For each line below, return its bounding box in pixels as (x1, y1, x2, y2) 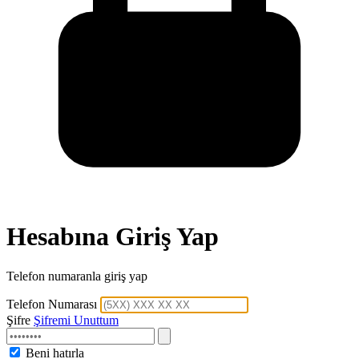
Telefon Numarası (6, 296, 100, 311)
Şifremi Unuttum (34, 313, 119, 327)
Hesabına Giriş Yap (6, 222, 219, 252)
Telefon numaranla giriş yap (6, 268, 147, 283)
